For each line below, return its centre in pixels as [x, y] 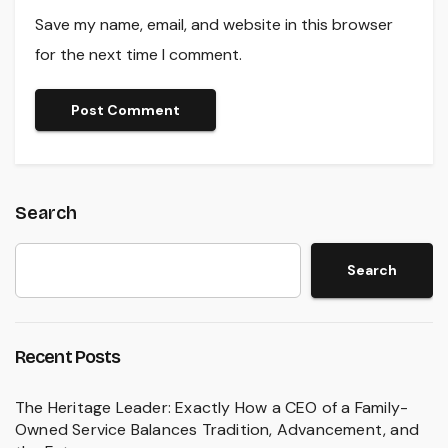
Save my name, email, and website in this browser [214, 24]
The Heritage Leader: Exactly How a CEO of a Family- [212, 407]
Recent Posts [68, 356]
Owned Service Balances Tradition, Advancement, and [217, 429]
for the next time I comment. [138, 54]
